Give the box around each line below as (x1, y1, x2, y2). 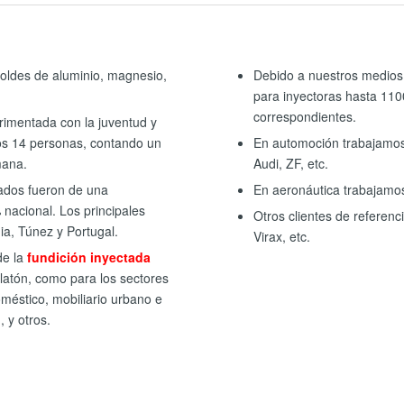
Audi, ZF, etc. (253, 154, 329, 173)
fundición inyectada (27, 248, 151, 267)
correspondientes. (253, 107, 357, 126)
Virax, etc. (253, 227, 311, 246)
